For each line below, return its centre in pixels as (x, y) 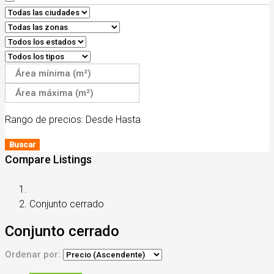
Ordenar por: (34, 254)
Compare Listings (48, 159)
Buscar (22, 145)
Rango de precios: (44, 120)
